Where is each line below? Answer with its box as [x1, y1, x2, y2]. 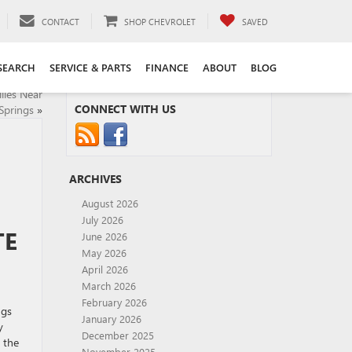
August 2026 [81, 196, 138, 210]
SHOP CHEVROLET [124, 16, 196, 27]
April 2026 [81, 262, 128, 276]
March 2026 [81, 279, 136, 292]
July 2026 [81, 213, 123, 226]
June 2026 [81, 229, 127, 243]
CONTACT [42, 16, 79, 27]
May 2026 [81, 246, 126, 259]
